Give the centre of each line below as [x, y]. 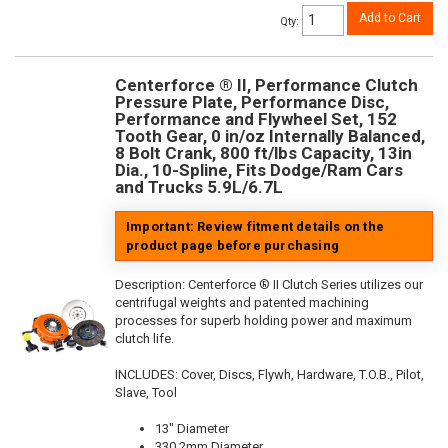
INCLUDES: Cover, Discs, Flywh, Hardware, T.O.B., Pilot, [269, 375]
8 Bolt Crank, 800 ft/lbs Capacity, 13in [263, 153]
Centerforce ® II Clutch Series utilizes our [305, 285]
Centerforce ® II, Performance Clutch [266, 85]
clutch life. [144, 339]
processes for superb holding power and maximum [263, 321]
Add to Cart [390, 18]
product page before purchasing [232, 246]
